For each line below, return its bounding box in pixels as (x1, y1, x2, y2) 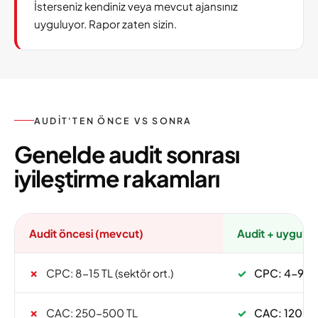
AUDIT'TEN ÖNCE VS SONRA (34, 114, 192, 126)
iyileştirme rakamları (14, 163, 219, 192)
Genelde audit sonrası (14, 139, 239, 168)
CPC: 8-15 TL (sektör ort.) (44, 265, 173, 280)
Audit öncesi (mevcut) (29, 226, 143, 240)
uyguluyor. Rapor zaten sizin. (34, 17, 177, 31)
